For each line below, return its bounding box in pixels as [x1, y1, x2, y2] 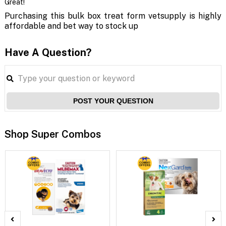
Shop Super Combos [4, 128, 101, 140]
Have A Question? [4, 46, 91, 59]
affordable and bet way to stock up [4, 21, 138, 31]
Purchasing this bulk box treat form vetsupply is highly [4, 11, 222, 21]
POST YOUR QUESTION [73, 96, 153, 105]
